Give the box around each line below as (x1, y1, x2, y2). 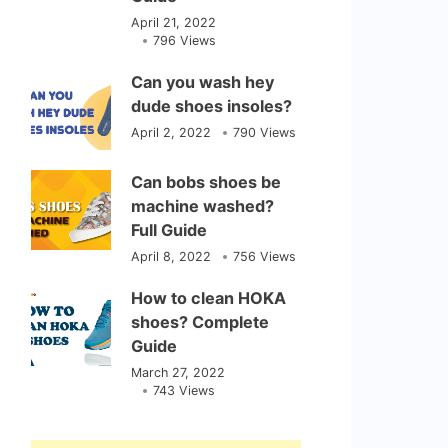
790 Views (233, 125, 297, 140)
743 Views (153, 383, 216, 398)
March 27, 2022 (131, 365, 226, 380)
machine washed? (131, 196, 275, 216)
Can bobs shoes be (131, 172, 282, 192)
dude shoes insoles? (131, 96, 293, 116)
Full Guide (131, 220, 208, 240)
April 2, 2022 (131, 125, 212, 140)
